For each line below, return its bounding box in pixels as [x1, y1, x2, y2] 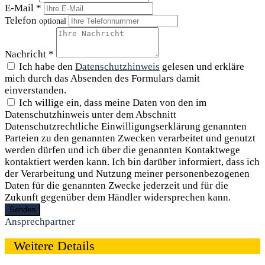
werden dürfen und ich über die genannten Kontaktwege [5, 144, 240, 156]
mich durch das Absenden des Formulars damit [5, 72, 200, 84]
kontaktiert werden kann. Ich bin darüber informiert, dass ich [5, 156, 260, 167]
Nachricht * [5, 48, 54, 60]
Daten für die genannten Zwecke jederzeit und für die [5, 179, 228, 191]
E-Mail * [5, 2, 41, 14]
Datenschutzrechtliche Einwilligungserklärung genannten [5, 120, 247, 132]
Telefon [5, 14, 39, 26]
